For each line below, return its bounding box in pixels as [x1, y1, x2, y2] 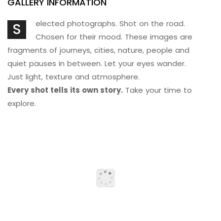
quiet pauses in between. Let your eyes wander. [7, 58, 186, 69]
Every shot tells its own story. [7, 85, 123, 95]
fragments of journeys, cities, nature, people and [7, 45, 189, 55]
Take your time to [123, 85, 192, 95]
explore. [7, 98, 36, 109]
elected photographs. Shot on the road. [35, 18, 185, 29]
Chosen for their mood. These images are [35, 32, 192, 42]
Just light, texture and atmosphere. [7, 72, 140, 82]
